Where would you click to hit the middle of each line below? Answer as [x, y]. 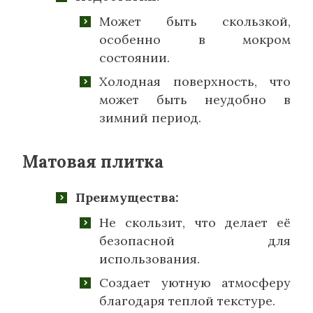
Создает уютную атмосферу [195, 282]
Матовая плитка [93, 161]
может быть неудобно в [195, 99]
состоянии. [134, 57]
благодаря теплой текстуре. [187, 300]
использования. [150, 259]
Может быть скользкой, [195, 21]
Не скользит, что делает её [195, 222]
